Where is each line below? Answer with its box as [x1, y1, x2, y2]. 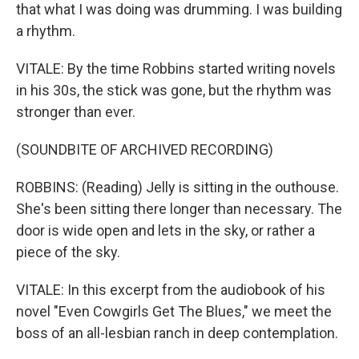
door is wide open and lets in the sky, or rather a [16, 222, 315, 239]
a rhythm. [16, 22, 75, 39]
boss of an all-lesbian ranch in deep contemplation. [16, 325, 338, 341]
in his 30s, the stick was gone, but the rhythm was [16, 82, 332, 99]
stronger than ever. [16, 103, 135, 120]
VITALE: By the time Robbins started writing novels [16, 60, 336, 77]
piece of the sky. [16, 244, 120, 260]
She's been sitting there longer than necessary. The [16, 200, 342, 217]
